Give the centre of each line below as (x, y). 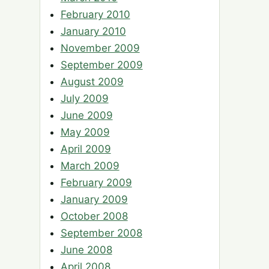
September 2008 (101, 233)
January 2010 (93, 32)
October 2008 (94, 216)
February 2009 (96, 183)
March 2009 (90, 166)
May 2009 (85, 132)
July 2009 (84, 99)
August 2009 (92, 82)
